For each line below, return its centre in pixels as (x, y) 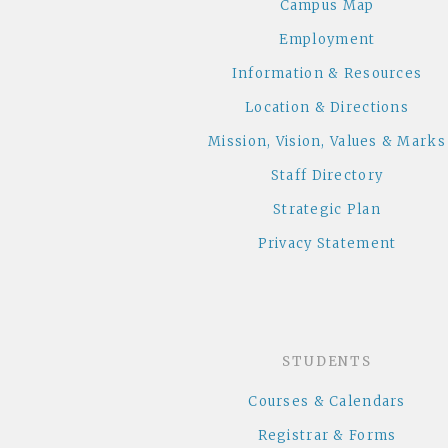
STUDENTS (327, 361)
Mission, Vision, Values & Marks (327, 142)
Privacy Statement (327, 244)
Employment (327, 40)
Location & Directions (327, 108)
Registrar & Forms (327, 436)
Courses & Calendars (327, 402)
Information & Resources (327, 74)
